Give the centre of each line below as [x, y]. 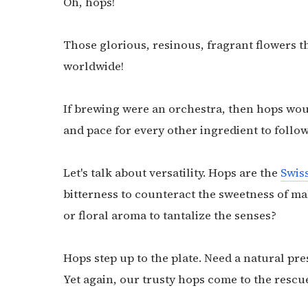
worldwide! [95, 67]
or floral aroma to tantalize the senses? [171, 216]
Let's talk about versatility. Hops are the [172, 173]
